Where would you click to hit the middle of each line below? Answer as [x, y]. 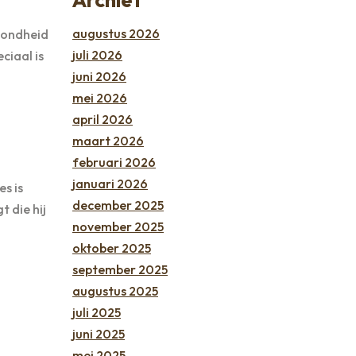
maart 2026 [108, 140]
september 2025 [120, 269]
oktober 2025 [112, 248]
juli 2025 [97, 312]
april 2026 [103, 119]
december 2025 [118, 205]
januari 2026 [110, 183]
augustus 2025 [115, 290]
